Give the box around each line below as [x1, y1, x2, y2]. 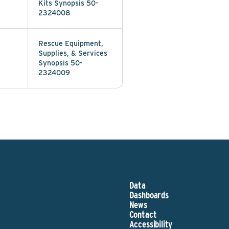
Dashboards [129, 190, 169, 200]
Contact [129, 209, 157, 220]
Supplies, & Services [38, 49, 107, 57]
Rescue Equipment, [38, 39, 103, 48]
